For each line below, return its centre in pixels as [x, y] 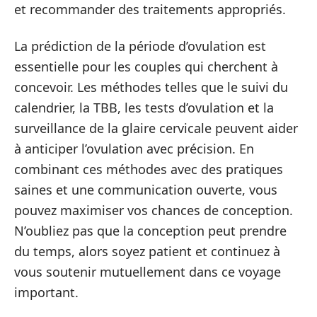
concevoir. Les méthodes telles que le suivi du [151, 87]
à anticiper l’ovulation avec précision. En [134, 148]
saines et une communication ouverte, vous [146, 189]
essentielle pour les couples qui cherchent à [146, 66]
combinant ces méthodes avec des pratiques [149, 169]
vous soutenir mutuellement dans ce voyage [148, 271]
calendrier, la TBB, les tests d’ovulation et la [144, 107]
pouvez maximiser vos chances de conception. [154, 210]
